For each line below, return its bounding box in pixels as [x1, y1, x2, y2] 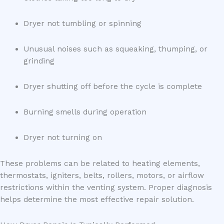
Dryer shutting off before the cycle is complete [23, 82, 202, 91]
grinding [23, 56, 54, 65]
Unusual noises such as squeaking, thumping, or [23, 44, 207, 53]
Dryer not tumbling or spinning [23, 18, 141, 28]
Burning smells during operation [23, 107, 146, 117]
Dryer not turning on [23, 133, 102, 142]
